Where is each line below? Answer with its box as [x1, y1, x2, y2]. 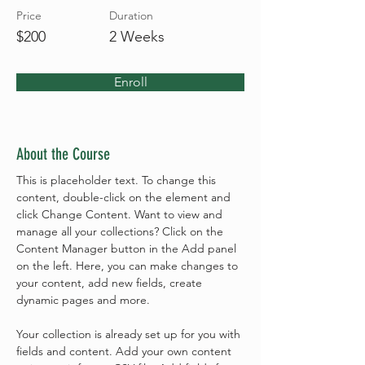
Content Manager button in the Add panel [16, 241, 240, 256]
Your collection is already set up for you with [16, 327, 244, 341]
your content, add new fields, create [16, 275, 205, 290]
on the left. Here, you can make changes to [16, 258, 241, 273]
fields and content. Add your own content [16, 344, 235, 358]
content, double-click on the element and [16, 190, 234, 204]
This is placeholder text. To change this [16, 173, 219, 187]
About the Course [16, 144, 110, 164]
